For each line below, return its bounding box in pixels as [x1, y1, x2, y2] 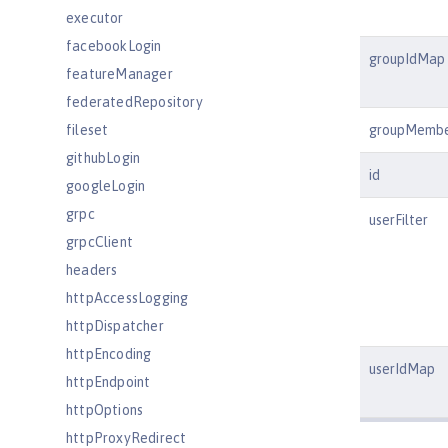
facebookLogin [66, 38, 162, 54]
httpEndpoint [66, 374, 151, 390]
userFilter [369, 212, 428, 228]
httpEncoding [66, 346, 152, 362]
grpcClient [66, 234, 133, 250]
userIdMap [369, 361, 435, 377]
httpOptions [66, 402, 144, 418]
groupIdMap [369, 51, 445, 67]
